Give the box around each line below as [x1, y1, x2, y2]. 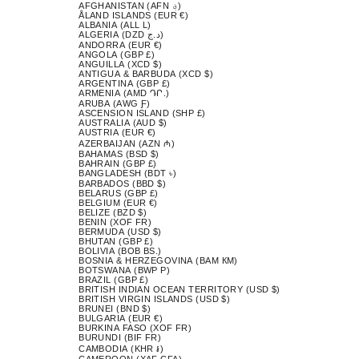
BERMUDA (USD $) [79, 226, 162, 236]
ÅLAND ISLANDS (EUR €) [79, 10, 189, 20]
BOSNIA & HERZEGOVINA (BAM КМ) [79, 255, 238, 265]
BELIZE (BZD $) [79, 207, 147, 217]
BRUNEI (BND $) [79, 303, 151, 313]
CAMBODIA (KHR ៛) [79, 343, 164, 353]
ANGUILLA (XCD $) [79, 58, 163, 69]
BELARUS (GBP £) [79, 188, 159, 198]
